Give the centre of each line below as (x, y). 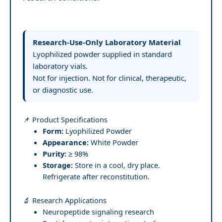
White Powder (113, 142)
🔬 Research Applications (65, 200)
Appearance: (66, 142)
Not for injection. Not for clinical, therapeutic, (110, 78)
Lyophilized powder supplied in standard (102, 54)
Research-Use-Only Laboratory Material (107, 42)
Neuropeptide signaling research (98, 211)
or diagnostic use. (63, 89)
